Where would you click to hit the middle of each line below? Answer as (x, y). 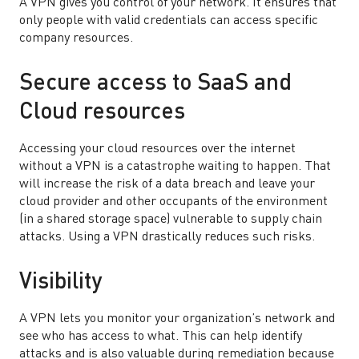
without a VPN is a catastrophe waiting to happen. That (175, 167)
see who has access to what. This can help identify (161, 337)
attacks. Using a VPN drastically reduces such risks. (167, 237)
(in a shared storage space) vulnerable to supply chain (171, 220)
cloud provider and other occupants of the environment (173, 202)
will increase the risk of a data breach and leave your (167, 184)
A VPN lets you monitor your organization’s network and (177, 319)
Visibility (61, 283)
